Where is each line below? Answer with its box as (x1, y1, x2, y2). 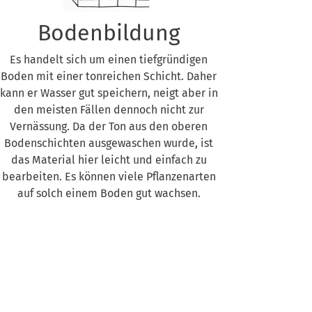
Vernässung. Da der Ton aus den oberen (10, 120, 208, 133)
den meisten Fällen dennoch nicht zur (13, 103, 204, 116)
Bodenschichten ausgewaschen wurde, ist (4, 136, 213, 150)
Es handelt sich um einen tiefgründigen (10, 53, 208, 66)
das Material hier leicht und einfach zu (10, 153, 207, 166)
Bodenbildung (37, 19, 180, 46)
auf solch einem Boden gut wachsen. (17, 187, 201, 200)
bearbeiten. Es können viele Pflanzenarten (1, 170, 216, 183)
